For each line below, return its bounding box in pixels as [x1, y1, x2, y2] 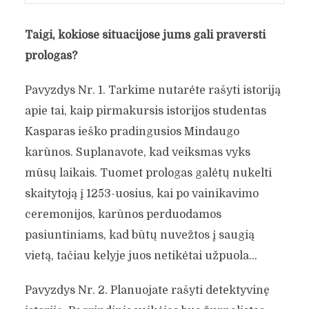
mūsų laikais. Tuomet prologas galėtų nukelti [24, 166, 272, 179]
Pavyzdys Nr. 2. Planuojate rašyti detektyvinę [24, 283, 270, 297]
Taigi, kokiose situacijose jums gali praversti [24, 28, 266, 41]
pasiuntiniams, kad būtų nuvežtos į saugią [24, 228, 255, 241]
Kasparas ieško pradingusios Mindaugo [24, 125, 239, 138]
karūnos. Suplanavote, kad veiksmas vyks [24, 146, 250, 159]
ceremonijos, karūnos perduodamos [24, 208, 221, 221]
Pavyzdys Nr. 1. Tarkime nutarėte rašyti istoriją [24, 83, 281, 97]
